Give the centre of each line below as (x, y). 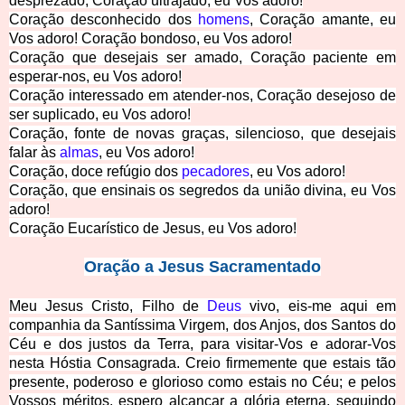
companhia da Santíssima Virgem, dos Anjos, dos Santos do (202, 325)
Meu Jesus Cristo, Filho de (104, 306)
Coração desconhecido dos (104, 20)
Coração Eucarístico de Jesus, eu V (123, 229)
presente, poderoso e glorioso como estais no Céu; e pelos (202, 382)
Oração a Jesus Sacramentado (202, 267)
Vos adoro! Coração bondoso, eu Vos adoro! (151, 39)
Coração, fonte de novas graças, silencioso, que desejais (202, 134)
